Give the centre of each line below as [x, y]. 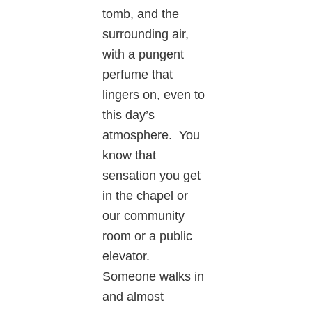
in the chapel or [146, 196]
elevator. [128, 257]
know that [130, 156]
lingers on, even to [154, 95]
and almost [133, 297]
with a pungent [143, 55]
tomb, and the [141, 14]
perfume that [138, 75]
